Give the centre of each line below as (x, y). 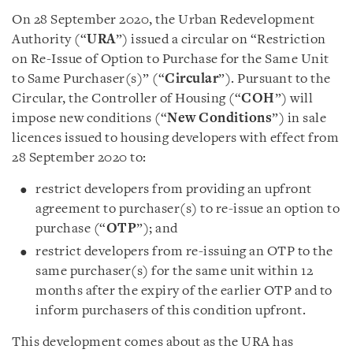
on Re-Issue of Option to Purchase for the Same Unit (171, 59)
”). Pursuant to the (275, 79)
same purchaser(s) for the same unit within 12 (175, 271)
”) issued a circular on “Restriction (221, 40)
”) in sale (299, 119)
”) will (294, 99)
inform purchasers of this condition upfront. (171, 311)
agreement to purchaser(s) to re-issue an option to (188, 209)
